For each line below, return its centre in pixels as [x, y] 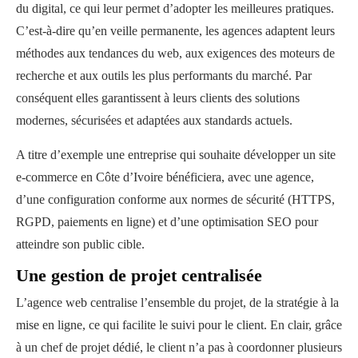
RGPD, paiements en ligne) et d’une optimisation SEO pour [167, 221]
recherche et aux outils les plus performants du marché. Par [164, 75]
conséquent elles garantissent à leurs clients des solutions [158, 97]
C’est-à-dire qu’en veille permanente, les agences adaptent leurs [175, 30]
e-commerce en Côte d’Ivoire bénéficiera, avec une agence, [165, 177]
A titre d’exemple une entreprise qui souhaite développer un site [176, 154]
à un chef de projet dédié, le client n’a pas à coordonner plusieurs [179, 347]
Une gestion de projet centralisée [139, 275]
